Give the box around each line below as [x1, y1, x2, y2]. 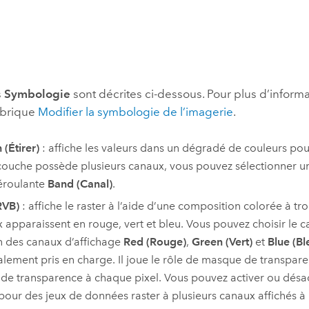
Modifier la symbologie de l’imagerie [38, 105, 234, 119]
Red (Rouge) [123, 235, 186, 249]
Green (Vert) [191, 235, 252, 249]
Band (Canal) [47, 177, 112, 190]
